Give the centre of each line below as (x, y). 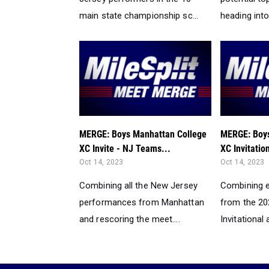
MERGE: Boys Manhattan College (143, 134)
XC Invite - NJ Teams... (125, 148)
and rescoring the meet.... (130, 219)
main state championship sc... (139, 16)
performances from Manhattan (142, 202)
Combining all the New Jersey (138, 185)
